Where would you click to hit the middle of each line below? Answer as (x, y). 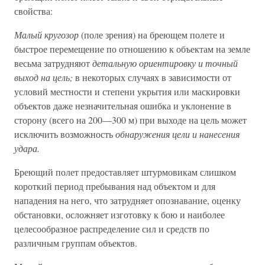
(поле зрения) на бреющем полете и (152, 35)
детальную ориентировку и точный (165, 63)
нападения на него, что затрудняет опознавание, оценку (127, 200)
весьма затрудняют (53, 63)
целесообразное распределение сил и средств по (112, 229)
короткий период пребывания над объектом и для (115, 186)
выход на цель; (43, 77)
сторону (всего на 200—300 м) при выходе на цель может (130, 120)
